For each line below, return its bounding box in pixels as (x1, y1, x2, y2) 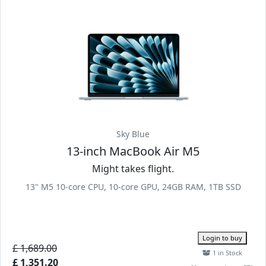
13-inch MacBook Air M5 (66, 143, 199, 159)
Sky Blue (116, 128, 150, 140)
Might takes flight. (92, 162, 174, 175)
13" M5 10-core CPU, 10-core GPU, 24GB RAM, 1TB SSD (25, 181, 241, 192)
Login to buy (202, 233, 242, 242)
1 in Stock (211, 248, 242, 257)
